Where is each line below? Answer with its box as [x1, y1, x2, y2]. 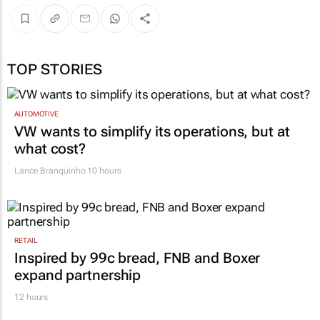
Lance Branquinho [14, 165, 86, 176]
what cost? [14, 139, 86, 157]
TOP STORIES [7, 61, 102, 79]
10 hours [85, 165, 121, 176]
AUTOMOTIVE [14, 109, 59, 118]
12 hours [14, 292, 49, 303]
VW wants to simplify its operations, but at [14, 122, 290, 140]
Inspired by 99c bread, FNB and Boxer [14, 249, 261, 267]
